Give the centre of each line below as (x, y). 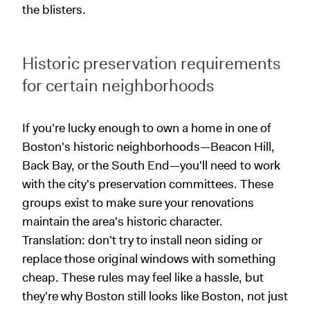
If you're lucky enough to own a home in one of (147, 128)
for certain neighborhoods (118, 85)
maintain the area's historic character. (122, 221)
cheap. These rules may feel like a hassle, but (143, 277)
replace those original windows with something (149, 258)
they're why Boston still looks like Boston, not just (155, 296)
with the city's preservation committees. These (148, 184)
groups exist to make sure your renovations (138, 202)
